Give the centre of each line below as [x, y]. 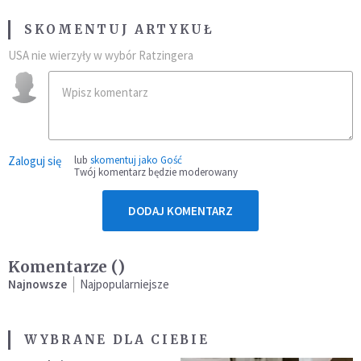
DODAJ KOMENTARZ [180, 211]
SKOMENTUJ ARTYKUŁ [119, 30]
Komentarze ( [63, 267]
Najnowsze [37, 284]
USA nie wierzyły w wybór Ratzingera [101, 56]
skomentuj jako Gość [136, 160]
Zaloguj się [35, 161]
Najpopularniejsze [124, 284]
